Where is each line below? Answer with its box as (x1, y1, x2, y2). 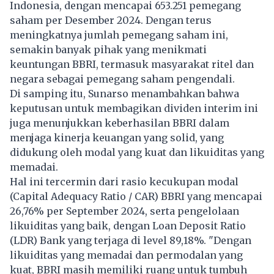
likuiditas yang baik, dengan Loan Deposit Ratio (10, 219, 246, 232)
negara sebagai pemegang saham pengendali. (10, 72, 235, 85)
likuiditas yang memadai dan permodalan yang (10, 248, 243, 261)
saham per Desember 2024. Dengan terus (10, 13, 212, 26)
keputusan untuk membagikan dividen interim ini (10, 102, 258, 114)
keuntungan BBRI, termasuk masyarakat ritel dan (10, 57, 254, 70)
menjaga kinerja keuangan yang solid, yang (10, 131, 224, 144)
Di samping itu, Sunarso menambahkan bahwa (10, 87, 239, 100)
